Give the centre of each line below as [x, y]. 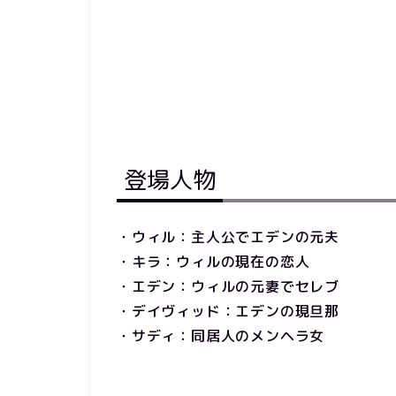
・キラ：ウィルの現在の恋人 [213, 262]
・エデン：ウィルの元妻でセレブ [228, 287]
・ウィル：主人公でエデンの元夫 [228, 237]
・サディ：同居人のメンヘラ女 [221, 336]
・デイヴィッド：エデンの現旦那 [228, 312]
